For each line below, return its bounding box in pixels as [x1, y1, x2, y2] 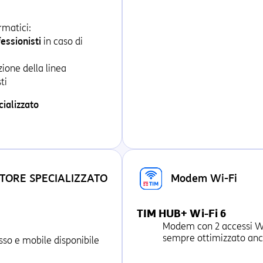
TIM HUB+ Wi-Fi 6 [137, 207, 226, 220]
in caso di [41, 36, 83, 47]
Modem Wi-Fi [171, 172, 237, 185]
